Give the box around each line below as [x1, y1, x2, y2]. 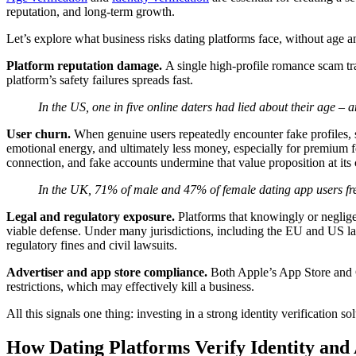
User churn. [6, 126, 74, 141]
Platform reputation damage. [6, 58, 165, 72]
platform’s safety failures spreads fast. [6, 72, 193, 87]
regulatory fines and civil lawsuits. [6, 238, 180, 252]
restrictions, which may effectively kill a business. [6, 279, 254, 293]
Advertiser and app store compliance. [6, 265, 211, 279]
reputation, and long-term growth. [6, 4, 178, 18]
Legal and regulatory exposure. [6, 209, 178, 223]
